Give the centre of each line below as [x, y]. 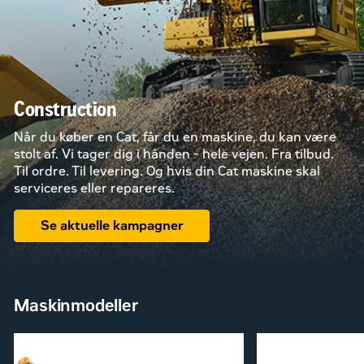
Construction [65, 108]
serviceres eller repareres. [95, 188]
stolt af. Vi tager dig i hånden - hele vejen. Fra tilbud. [174, 154]
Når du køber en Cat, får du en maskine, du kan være [175, 136]
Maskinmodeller [76, 306]
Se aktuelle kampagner [112, 226]
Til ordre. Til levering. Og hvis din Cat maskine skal [167, 171]
